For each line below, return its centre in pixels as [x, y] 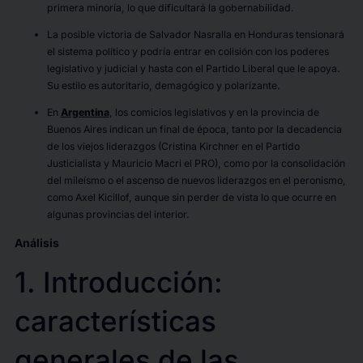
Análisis [36, 243]
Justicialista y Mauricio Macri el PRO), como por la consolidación [196, 163]
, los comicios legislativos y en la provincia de [214, 112]
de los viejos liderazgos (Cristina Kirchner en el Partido [173, 146]
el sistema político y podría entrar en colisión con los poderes [188, 51]
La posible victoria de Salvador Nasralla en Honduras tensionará [195, 34]
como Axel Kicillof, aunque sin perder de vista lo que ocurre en [191, 197]
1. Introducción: [118, 282]
